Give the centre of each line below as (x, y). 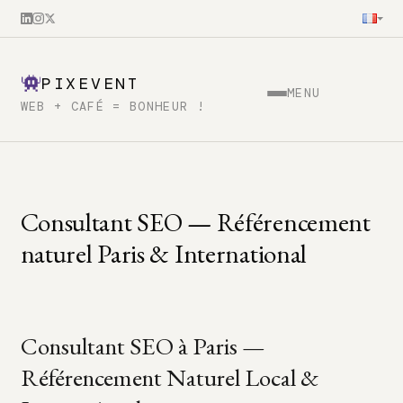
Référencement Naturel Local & (169, 377)
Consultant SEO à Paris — (143, 346)
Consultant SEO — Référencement (195, 222)
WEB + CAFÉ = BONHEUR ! (113, 106)
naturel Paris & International (164, 253)
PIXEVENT (91, 83)
